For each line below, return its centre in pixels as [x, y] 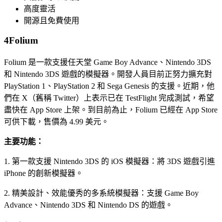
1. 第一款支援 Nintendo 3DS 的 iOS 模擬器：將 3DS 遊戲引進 [110, 161]
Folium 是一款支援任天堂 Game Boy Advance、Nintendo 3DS [108, 62]
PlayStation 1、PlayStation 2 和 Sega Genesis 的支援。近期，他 [109, 86]
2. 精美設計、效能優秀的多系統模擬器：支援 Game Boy [101, 193]
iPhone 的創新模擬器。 [44, 173]
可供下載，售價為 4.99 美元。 [56, 121]
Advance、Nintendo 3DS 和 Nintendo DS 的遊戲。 [88, 205]
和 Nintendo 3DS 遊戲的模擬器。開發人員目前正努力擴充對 [108, 74]
